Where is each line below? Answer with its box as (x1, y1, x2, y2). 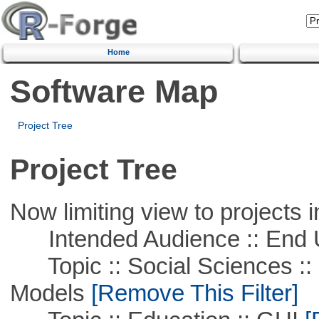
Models (9, 279, 85, 306)
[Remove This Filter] (84, 279, 298, 306)
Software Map (9, 73, 218, 109)
